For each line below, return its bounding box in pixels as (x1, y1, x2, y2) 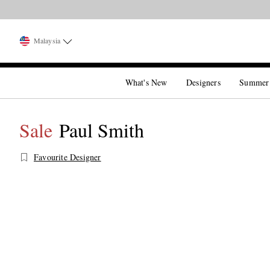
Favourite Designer (34, 151, 101, 163)
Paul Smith (59, 117, 144, 143)
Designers (186, 77, 221, 88)
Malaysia (34, 36, 60, 45)
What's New (125, 77, 168, 88)
